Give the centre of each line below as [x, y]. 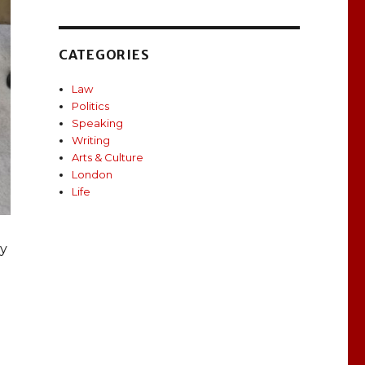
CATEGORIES [104, 55]
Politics [91, 106]
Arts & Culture [108, 158]
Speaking [98, 123]
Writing [91, 141]
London [92, 175]
